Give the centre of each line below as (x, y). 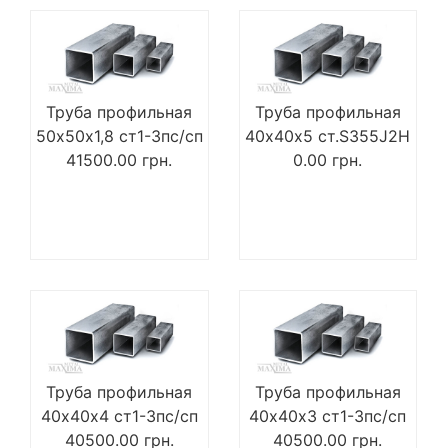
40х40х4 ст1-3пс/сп (119, 416)
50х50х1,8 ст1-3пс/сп (119, 136)
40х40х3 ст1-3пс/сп (328, 416)
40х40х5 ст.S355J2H (328, 136)
